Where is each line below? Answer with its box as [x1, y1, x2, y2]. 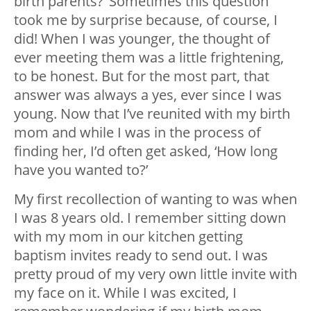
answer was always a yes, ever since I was [14, 85, 282, 104]
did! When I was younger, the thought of [14, 28, 270, 48]
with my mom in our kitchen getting [14, 226, 243, 246]
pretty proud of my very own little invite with [14, 264, 297, 283]
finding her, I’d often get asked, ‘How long [14, 141, 278, 160]
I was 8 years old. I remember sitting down [14, 208, 286, 227]
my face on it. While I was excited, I [14, 283, 237, 302]
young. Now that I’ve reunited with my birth [14, 103, 290, 123]
